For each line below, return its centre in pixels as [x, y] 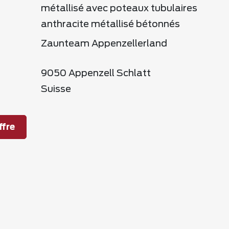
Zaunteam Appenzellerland [104, 44]
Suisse [56, 89]
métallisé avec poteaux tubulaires [119, 9]
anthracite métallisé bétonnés [110, 25]
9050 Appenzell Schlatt [96, 74]
